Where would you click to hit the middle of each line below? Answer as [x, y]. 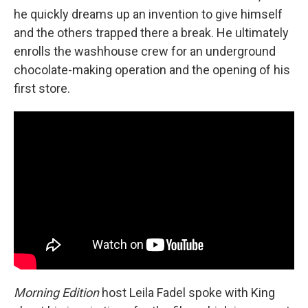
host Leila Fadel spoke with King [187, 292]
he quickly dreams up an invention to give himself [148, 14]
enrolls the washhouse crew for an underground [145, 52]
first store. [42, 89]
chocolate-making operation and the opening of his [152, 70]
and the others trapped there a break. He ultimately [151, 33]
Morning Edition [56, 292]
